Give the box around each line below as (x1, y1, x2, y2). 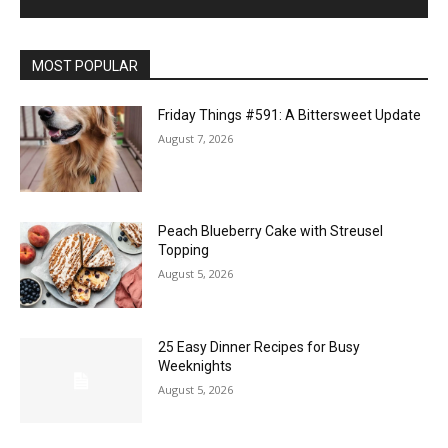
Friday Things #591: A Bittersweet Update (158, 107, 422, 124)
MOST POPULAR (32, 58, 138, 75)
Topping (158, 241, 210, 258)
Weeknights (158, 357, 233, 374)
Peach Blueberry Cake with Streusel (158, 222, 384, 239)
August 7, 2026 (158, 131, 234, 147)
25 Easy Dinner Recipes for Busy (158, 338, 361, 355)
